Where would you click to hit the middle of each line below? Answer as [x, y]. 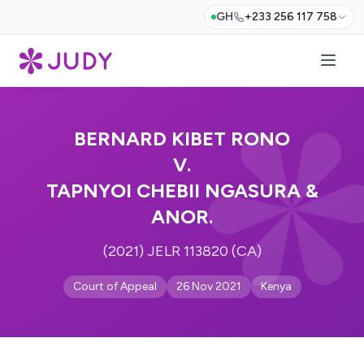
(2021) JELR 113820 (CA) [182, 251]
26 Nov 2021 [208, 286]
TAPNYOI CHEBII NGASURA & [182, 191]
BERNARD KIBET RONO [182, 139]
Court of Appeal [115, 286]
